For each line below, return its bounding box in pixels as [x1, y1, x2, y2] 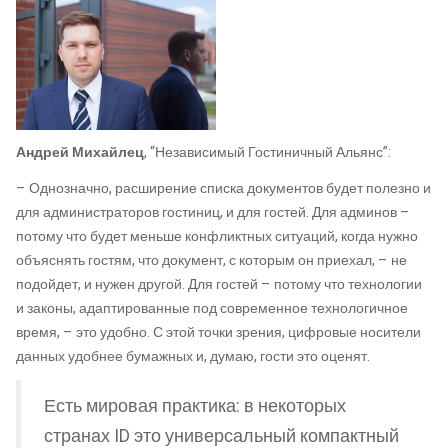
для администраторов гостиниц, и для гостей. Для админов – [16, 201, 410, 223]
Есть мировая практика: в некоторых [44, 393, 346, 419]
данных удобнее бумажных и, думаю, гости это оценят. [16, 345, 370, 367]
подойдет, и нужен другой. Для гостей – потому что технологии [16, 273, 422, 295]
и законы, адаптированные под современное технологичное [16, 297, 408, 319]
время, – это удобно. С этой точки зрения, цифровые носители [16, 321, 421, 343]
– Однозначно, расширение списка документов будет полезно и [16, 177, 431, 199]
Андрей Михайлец [16, 142, 144, 163]
